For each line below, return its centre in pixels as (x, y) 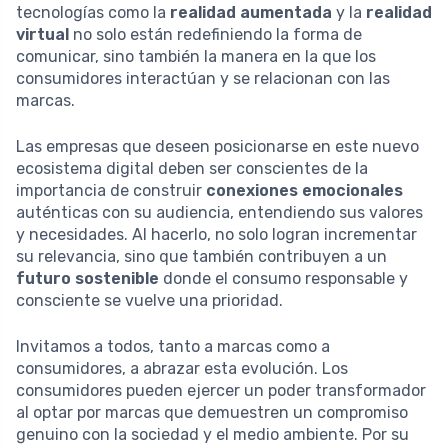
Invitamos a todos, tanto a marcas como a (173, 347)
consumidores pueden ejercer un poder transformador (221, 391)
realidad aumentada (251, 13)
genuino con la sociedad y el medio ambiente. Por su (212, 435)
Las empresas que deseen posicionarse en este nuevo (217, 147)
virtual (42, 35)
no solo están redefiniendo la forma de (215, 35)
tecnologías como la (93, 13)
